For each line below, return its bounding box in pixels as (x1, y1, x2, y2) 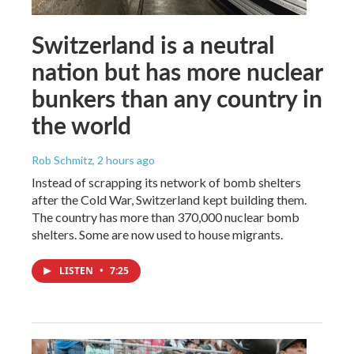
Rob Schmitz (32, 153, 92, 167)
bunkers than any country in (32, 81, 322, 115)
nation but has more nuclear (32, 54, 322, 88)
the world (32, 107, 131, 141)
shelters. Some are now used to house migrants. (32, 226, 283, 242)
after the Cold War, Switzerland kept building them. (32, 191, 307, 207)
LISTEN (59, 263, 96, 277)
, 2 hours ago (92, 153, 155, 167)
